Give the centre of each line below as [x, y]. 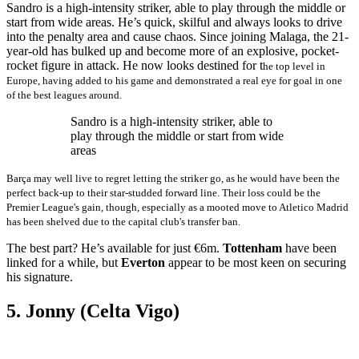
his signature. [41, 276]
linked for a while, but [64, 262]
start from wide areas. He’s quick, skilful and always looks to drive [174, 22]
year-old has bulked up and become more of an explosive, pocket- [173, 50]
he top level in [294, 66]
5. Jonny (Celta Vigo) [93, 311]
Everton [145, 262]
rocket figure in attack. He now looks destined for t [135, 65]
